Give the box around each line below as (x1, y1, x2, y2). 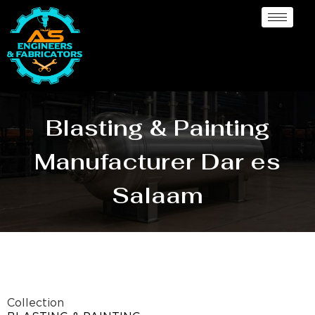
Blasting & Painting (45, 112, 270, 142)
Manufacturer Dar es (34, 146, 281, 176)
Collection (7, 297, 64, 309)
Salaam (112, 180, 203, 210)
